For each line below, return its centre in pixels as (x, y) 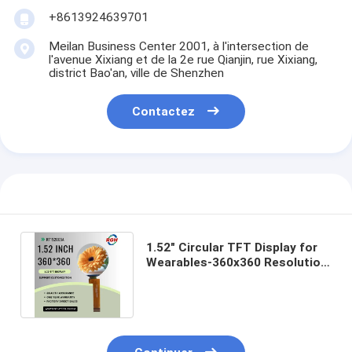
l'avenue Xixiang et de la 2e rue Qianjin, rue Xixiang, (183, 59)
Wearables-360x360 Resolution (236, 262)
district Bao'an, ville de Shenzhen (136, 73)
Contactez (164, 111)
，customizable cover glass (227, 277)
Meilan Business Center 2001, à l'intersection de (178, 46)
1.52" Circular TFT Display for (231, 247)
